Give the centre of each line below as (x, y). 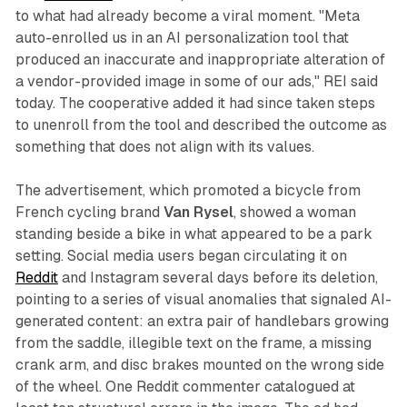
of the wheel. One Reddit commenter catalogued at (185, 387)
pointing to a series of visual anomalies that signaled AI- (203, 300)
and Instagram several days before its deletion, (218, 278)
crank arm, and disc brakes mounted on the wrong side (199, 365)
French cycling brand (89, 213)
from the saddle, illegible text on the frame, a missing (193, 343)
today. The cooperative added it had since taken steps (195, 104)
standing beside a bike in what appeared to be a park (194, 234)
